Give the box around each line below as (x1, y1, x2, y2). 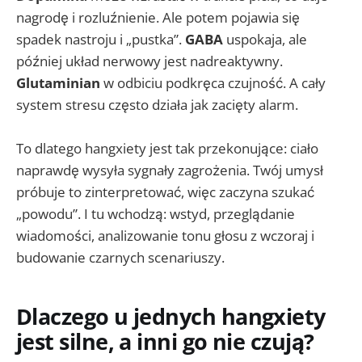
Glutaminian (16, 74, 100, 93)
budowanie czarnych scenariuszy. (16, 248, 225, 267)
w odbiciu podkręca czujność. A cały (100, 74, 326, 93)
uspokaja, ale (223, 30, 307, 49)
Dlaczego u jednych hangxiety (16, 301, 326, 331)
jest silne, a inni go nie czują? (16, 326, 314, 356)
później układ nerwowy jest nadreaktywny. (16, 52, 283, 71)
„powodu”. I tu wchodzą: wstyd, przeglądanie (16, 204, 295, 224)
